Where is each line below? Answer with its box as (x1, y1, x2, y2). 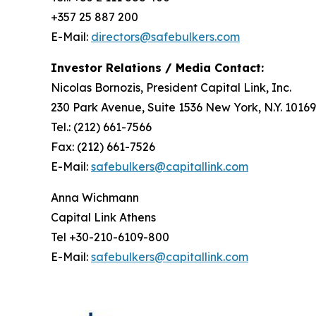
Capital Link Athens (51, 210, 156, 224)
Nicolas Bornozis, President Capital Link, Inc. (51, 80, 291, 95)
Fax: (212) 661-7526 (51, 140, 155, 154)
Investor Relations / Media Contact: (51, 61, 264, 75)
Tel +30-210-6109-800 (51, 230, 169, 244)
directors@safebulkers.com (91, 30, 240, 44)
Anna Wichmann (51, 190, 139, 205)
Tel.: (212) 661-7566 (51, 120, 152, 134)
